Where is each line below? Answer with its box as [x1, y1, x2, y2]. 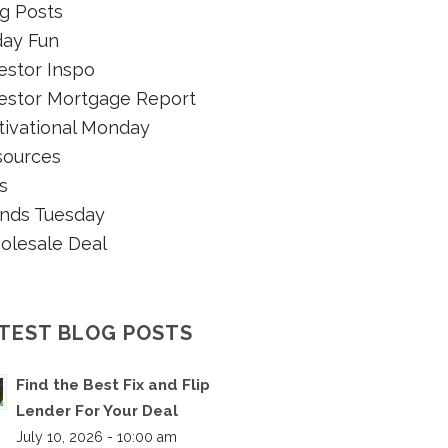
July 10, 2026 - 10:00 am [16, 429, 177, 446]
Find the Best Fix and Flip [16, 376, 210, 395]
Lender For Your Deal [16, 402, 178, 421]
